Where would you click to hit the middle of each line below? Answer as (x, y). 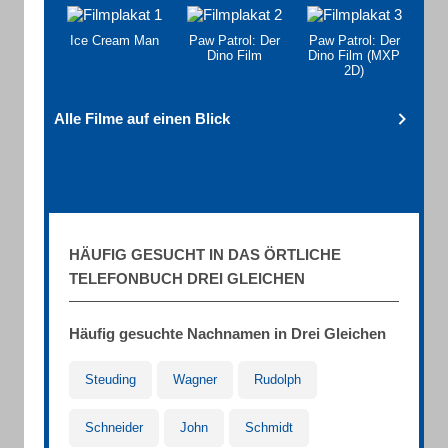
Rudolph (277, 379)
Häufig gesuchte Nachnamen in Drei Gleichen (227, 333)
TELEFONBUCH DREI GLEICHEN (187, 278)
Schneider (114, 427)
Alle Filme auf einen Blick (142, 118)
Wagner (195, 379)
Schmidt (269, 427)
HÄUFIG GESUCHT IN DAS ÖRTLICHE (205, 254)
